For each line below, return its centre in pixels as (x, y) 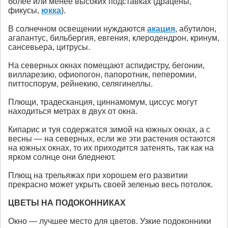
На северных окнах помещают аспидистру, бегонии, (106, 66)
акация (161, 29)
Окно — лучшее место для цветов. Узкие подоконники (110, 221)
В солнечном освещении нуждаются (78, 29)
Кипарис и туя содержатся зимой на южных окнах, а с (109, 130)
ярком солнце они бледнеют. (62, 157)
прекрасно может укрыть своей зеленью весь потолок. (110, 185)
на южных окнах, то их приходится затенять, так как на (111, 148)
